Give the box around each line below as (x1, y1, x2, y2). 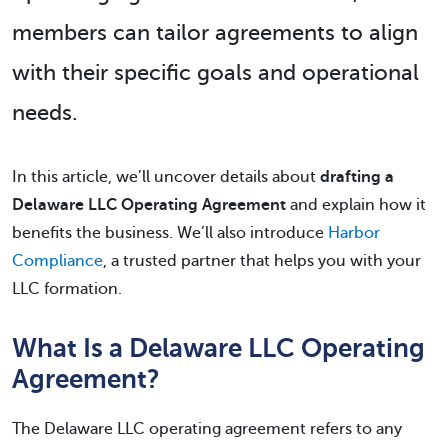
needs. (12, 100, 78, 125)
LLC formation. (12, 280, 122, 298)
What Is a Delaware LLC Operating (12, 333, 425, 363)
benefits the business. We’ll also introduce (12, 224, 328, 242)
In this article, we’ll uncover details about (12, 168, 320, 186)
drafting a (320, 168, 394, 186)
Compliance (12, 252, 103, 270)
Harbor (328, 224, 380, 242)
